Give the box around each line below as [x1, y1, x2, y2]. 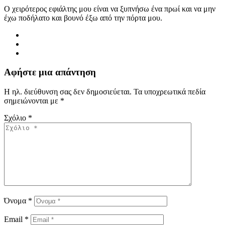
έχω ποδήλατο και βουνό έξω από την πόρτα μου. [4, 13, 162, 22]
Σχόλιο [4, 114, 28, 123]
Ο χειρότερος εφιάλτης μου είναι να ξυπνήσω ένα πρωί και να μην [4, 4, 215, 13]
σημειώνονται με [4, 96, 60, 105]
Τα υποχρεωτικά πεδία [134, 87, 205, 96]
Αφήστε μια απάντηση [4, 67, 96, 78]
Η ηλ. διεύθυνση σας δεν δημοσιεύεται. [4, 87, 132, 96]
